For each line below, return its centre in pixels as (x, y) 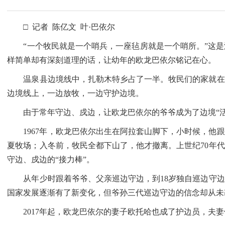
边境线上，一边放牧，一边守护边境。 (76, 93)
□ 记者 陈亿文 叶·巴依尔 (61, 27)
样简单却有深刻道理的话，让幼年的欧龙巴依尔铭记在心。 (112, 60)
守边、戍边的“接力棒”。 (51, 159)
